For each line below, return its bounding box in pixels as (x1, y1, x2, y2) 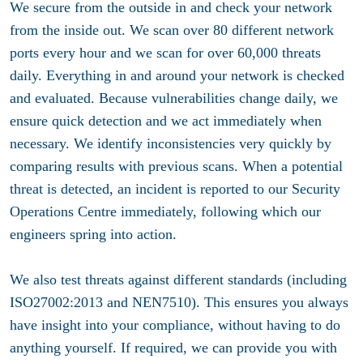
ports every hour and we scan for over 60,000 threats (10, 45, 321, 62)
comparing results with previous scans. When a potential (10, 158, 343, 175)
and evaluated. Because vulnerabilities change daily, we (10, 90, 338, 107)
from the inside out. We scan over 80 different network (10, 22, 334, 39)
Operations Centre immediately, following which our (10, 203, 321, 220)
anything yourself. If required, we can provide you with (10, 340, 337, 357)
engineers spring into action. (10, 226, 177, 243)
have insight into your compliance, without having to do (10, 317, 340, 334)
